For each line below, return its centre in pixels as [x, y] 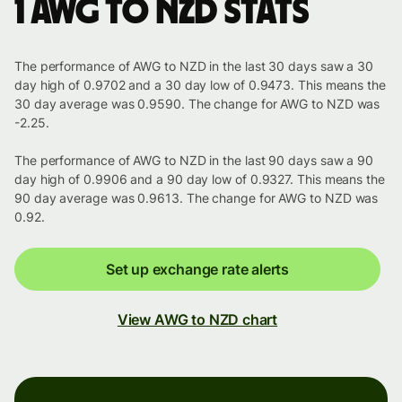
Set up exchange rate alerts [197, 270]
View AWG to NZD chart [197, 320]
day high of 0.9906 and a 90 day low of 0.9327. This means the [200, 179]
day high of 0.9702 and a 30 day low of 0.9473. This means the [200, 85]
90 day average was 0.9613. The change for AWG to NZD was [197, 198]
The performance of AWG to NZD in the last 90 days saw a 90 [194, 161]
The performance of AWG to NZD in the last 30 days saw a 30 [194, 66]
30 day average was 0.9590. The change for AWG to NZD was [197, 104]
